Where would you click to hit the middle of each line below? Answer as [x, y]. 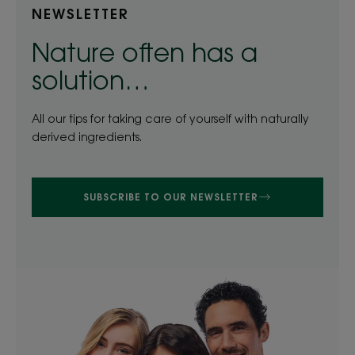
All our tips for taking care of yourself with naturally [170, 119]
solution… [91, 80]
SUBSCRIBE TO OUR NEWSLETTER [171, 197]
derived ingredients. [87, 137]
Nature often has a [145, 52]
